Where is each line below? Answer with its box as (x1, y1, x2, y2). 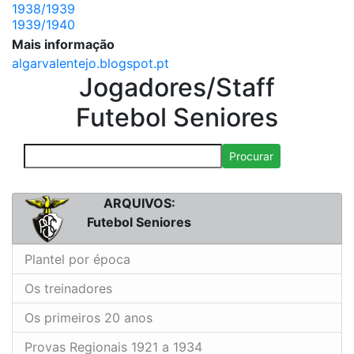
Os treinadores (24, 280, 112, 296)
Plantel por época (24, 250, 130, 267)
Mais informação (12, 36, 115, 53)
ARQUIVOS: (103, 195, 175, 212)
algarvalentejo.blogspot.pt (12, 55, 169, 72)
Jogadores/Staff (79, 72, 275, 104)
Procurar (229, 149, 273, 164)
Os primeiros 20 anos (24, 309, 153, 326)
